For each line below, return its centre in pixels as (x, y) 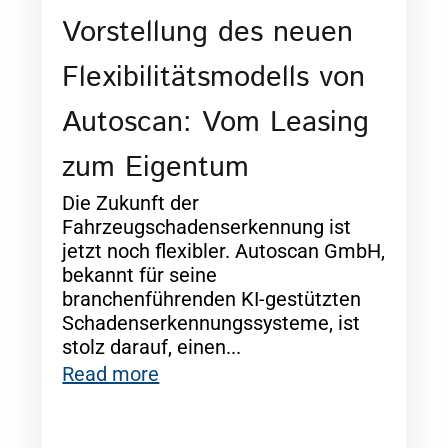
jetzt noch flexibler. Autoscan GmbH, (224, 251)
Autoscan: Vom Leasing (216, 123)
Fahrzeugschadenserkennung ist (207, 227)
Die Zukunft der (131, 203)
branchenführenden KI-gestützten (212, 299)
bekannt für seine (140, 275)
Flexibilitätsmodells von (214, 78)
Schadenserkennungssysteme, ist (211, 323)
